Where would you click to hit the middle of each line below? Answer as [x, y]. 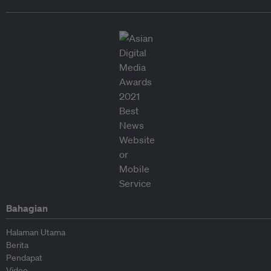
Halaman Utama [36, 232]
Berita [17, 245]
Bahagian [27, 208]
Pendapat [24, 257]
